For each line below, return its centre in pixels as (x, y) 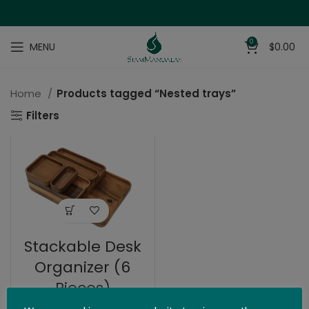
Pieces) (82, 288)
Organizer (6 (83, 267)
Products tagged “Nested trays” (146, 93)
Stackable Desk (82, 246)
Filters (43, 115)
